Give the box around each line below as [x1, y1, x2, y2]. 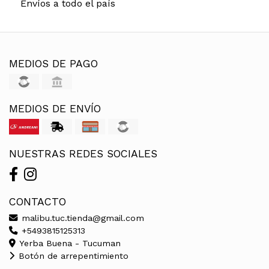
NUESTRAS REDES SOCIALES [9, 148, 157, 160]
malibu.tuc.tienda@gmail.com [19, 213, 144, 223]
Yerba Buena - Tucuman [17, 238, 121, 249]
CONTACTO [9, 196, 66, 208]
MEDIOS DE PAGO [9, 58, 98, 70]
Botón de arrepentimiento [16, 251, 128, 261]
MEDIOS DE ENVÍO [9, 103, 101, 115]
